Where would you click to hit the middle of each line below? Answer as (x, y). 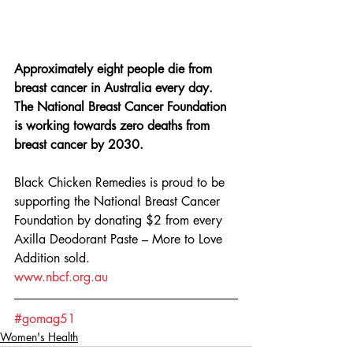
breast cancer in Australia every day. (115, 87)
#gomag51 (45, 318)
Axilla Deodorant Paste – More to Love (120, 239)
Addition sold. (54, 258)
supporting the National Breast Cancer (119, 201)
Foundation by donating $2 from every (120, 220)
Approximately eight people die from (115, 69)
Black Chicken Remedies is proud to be (121, 182)
